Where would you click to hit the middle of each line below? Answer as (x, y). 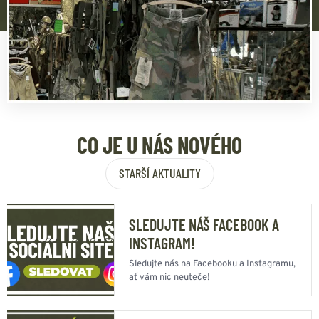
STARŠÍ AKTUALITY (159, 173)
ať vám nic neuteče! (169, 277)
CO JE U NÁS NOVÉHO (159, 144)
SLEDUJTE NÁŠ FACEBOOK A (204, 224)
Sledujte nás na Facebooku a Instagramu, (212, 264)
